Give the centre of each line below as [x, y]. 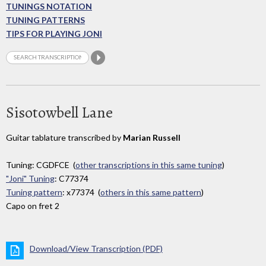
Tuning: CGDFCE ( [41, 165]
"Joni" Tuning [30, 179]
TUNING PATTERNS [45, 20]
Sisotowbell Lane [59, 112]
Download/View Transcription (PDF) [96, 249]
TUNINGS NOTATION [49, 7]
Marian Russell [152, 137]
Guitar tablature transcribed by [64, 137]
